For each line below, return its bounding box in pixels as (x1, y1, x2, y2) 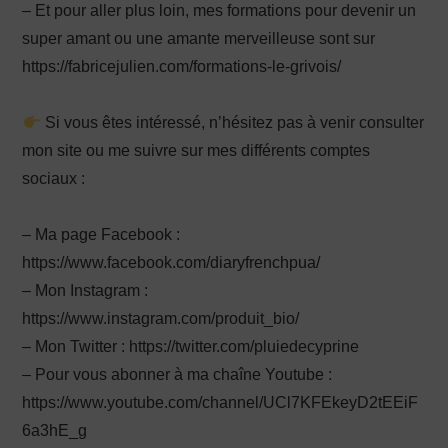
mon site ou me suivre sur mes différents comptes (22, 142, 371, 159)
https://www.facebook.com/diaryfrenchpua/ (22, 254, 321, 271)
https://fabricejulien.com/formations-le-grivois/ (22, 58, 342, 75)
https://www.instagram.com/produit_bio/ (22, 310, 300, 327)
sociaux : (22, 170, 86, 187)
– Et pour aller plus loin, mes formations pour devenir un (22, 2, 417, 19)
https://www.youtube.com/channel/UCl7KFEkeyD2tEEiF (22, 394, 419, 411)
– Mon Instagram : (22, 282, 149, 299)
